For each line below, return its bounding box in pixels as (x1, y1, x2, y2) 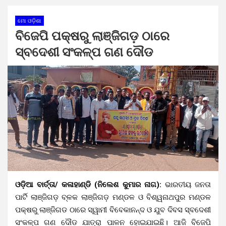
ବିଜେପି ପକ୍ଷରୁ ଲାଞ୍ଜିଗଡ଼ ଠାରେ (15, 28, 169, 43)
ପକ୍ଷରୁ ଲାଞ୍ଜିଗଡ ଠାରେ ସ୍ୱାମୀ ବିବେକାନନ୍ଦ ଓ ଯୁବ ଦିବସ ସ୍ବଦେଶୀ (15, 205, 211, 214)
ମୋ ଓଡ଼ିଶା (18, 17, 41, 24)
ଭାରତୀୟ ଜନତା (161, 180, 211, 189)
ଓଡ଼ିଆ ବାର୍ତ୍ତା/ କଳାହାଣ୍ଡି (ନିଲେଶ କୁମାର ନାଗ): (15, 180, 161, 189)
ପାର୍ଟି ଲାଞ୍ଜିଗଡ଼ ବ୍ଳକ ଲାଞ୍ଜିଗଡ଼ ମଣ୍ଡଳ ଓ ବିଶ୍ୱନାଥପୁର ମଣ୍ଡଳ (15, 192, 211, 202)
